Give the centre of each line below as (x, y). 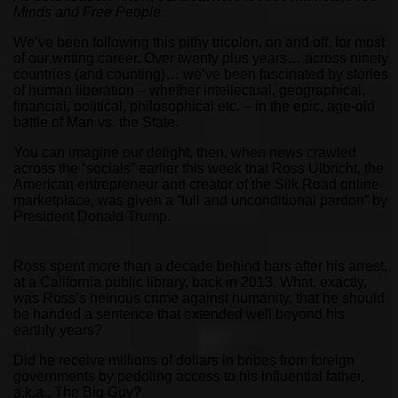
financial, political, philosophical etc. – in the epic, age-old (194, 106)
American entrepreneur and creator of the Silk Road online (196, 184)
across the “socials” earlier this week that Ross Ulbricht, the (199, 168)
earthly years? (58, 330)
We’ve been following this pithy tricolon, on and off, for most (199, 42)
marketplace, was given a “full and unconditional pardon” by (200, 200)
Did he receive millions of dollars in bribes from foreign (184, 360)
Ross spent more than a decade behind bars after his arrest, (200, 266)
